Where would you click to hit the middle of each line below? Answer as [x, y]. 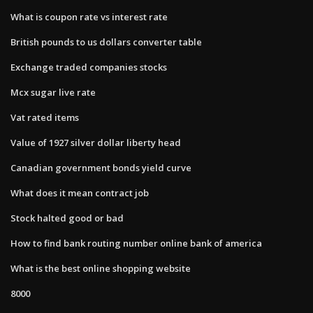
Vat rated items [45, 117]
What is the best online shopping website [101, 268]
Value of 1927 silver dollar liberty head [96, 142]
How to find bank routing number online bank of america [136, 243]
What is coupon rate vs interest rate [89, 16]
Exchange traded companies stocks [89, 67]
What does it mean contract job [80, 192]
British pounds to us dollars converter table [106, 42]
